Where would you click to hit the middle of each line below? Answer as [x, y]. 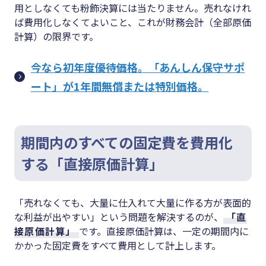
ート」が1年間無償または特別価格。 [120, 86]
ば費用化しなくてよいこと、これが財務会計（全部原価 [133, 22]
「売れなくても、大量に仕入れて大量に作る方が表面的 [133, 203]
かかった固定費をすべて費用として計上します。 [118, 246]
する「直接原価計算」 [92, 164]
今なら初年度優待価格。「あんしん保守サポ [138, 67]
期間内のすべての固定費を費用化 [127, 142]
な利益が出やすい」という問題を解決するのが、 [119, 217]
